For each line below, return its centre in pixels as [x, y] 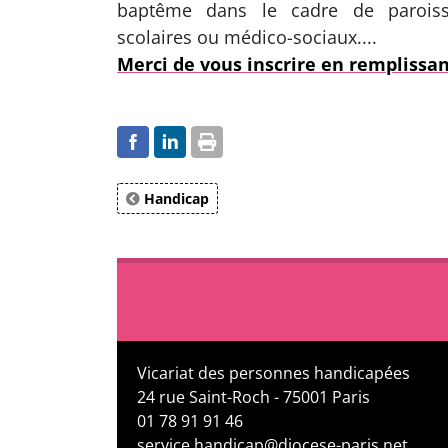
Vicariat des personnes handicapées [273, 373]
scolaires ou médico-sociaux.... [247, 37]
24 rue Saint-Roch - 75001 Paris [253, 397]
